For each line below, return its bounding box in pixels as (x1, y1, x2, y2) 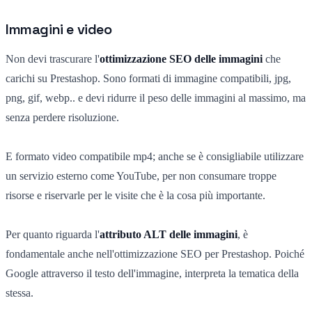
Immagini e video (6, 19, 112, 38)
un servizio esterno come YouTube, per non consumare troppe (6, 169, 276, 182)
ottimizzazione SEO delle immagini (100, 52, 263, 65)
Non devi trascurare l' (6, 52, 100, 65)
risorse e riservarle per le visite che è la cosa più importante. (6, 189, 265, 201)
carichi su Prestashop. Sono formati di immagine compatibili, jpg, (6, 72, 291, 84)
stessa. (6, 286, 36, 299)
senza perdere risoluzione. (6, 111, 119, 123)
